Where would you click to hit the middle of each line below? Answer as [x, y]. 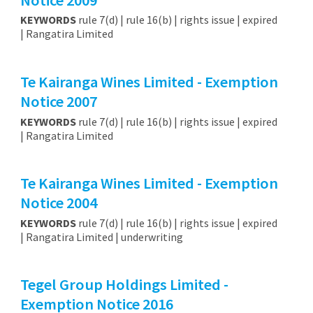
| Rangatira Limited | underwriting [103, 236]
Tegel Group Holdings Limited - [124, 285]
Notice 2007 [58, 101]
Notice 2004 [58, 203]
